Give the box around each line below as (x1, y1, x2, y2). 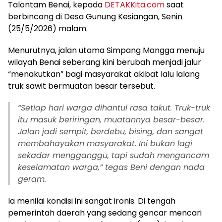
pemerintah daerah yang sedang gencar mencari (8, 207, 202, 219)
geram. (18, 173, 46, 185)
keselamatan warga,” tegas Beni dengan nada (18, 162, 205, 173)
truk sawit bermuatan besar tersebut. (8, 80, 155, 92)
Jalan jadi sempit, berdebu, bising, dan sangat (18, 126, 203, 137)
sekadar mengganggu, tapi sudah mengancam (18, 150, 209, 161)
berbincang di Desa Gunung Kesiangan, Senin (8, 11, 182, 22)
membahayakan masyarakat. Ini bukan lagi (18, 138, 192, 149)
